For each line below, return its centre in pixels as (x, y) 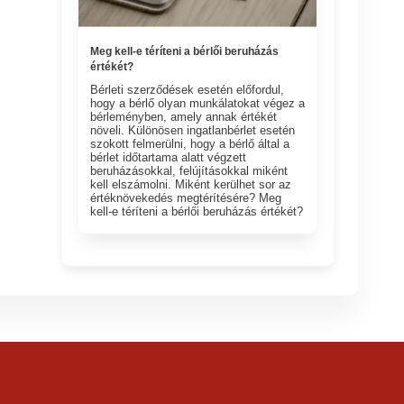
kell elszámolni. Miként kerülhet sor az (191, 184)
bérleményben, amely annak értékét (184, 116)
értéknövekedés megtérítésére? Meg (186, 197)
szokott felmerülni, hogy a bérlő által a (190, 143)
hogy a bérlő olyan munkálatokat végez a (198, 103)
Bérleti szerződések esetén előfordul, (188, 89)
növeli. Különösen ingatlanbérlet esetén (193, 130)
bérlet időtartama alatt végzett (169, 157)
